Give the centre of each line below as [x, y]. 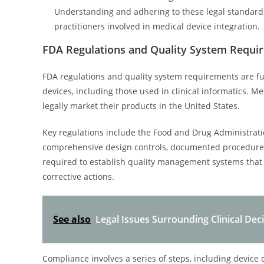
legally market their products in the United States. [141, 106]
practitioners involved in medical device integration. [157, 26]
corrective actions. [78, 176]
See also [72, 219]
